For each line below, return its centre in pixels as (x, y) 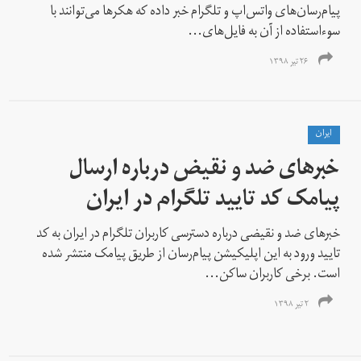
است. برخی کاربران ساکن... (273, 275)
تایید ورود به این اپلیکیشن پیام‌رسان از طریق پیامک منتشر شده (191, 255)
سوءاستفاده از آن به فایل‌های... (264, 33)
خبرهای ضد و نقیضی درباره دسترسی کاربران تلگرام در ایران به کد (189, 235)
